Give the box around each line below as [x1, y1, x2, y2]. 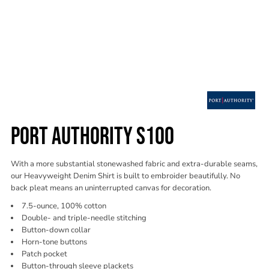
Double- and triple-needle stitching [22, 213, 147, 223]
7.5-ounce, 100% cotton [22, 201, 106, 211]
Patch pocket [22, 249, 67, 259]
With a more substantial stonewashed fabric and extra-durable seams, [11, 159, 258, 169]
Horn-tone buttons [22, 237, 87, 247]
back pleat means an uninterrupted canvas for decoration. [11, 183, 211, 193]
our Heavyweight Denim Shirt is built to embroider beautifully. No [11, 171, 240, 181]
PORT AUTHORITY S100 [11, 122, 174, 151]
